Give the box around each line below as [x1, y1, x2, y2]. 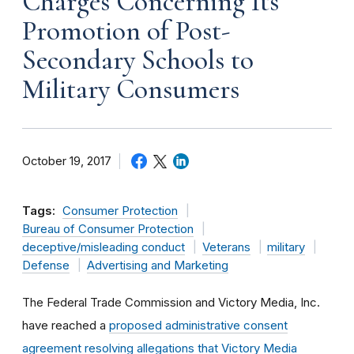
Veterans [201, 239, 250, 254]
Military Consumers [22, 72, 239, 106]
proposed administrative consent [109, 317, 288, 333]
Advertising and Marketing [86, 258, 228, 273]
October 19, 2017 [22, 153, 111, 168]
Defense [22, 258, 70, 273]
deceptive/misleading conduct [22, 239, 185, 254]
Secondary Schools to [22, 43, 254, 77]
